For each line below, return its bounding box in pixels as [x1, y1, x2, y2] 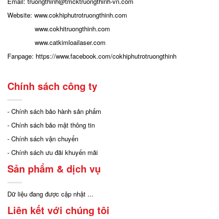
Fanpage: [7, 51, 36, 61]
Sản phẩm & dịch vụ [7, 161, 101, 176]
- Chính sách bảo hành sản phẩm [7, 107, 101, 116]
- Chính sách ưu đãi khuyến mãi [7, 148, 98, 157]
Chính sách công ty [7, 79, 97, 93]
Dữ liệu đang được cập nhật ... [7, 189, 93, 199]
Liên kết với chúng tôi [7, 203, 109, 218]
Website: [7, 10, 34, 20]
